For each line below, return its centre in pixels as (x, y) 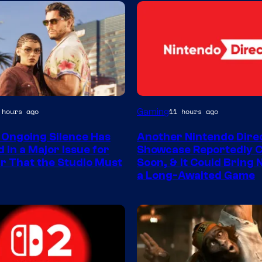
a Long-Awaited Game (196, 175)
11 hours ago (194, 112)
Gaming (153, 111)
